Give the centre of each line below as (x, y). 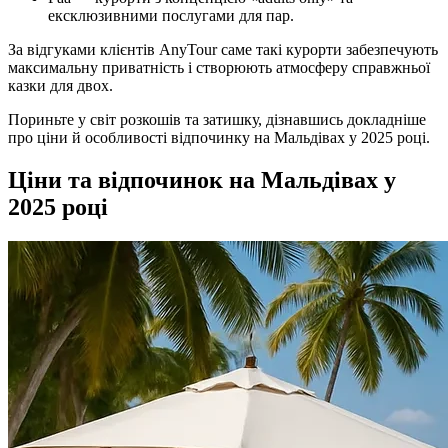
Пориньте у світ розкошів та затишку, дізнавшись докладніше (217, 119)
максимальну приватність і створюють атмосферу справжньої (219, 67)
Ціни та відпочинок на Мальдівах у (202, 179)
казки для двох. (60, 85)
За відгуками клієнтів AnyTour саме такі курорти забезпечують (223, 49)
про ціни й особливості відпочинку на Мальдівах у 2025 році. (219, 137)
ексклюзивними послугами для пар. (171, 15)
